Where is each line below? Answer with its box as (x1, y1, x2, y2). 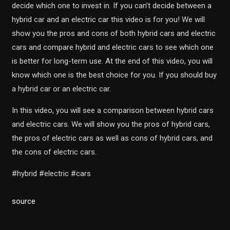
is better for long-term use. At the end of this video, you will (12, 56, 213, 66)
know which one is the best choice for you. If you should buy (12, 70, 217, 80)
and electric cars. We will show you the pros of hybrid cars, (12, 120, 210, 129)
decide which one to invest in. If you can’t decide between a (12, 1, 212, 11)
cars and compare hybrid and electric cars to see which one (12, 43, 214, 52)
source (12, 197, 36, 206)
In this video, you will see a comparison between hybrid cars (12, 106, 214, 116)
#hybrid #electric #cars (12, 169, 91, 179)
